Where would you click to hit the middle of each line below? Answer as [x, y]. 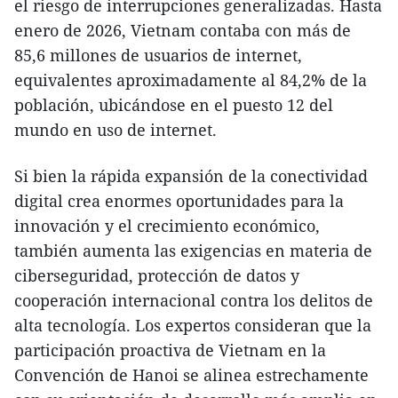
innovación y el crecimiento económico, [167, 225]
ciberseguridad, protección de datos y [157, 275]
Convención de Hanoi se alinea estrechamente [191, 374]
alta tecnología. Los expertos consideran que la [193, 325]
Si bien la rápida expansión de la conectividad [191, 175]
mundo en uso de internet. [115, 129]
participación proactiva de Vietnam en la [170, 350]
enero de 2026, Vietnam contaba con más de [183, 30]
